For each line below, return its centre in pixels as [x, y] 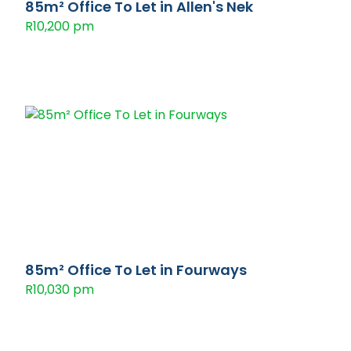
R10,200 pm [60, 26]
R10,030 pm [60, 289]
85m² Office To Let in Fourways [136, 270]
